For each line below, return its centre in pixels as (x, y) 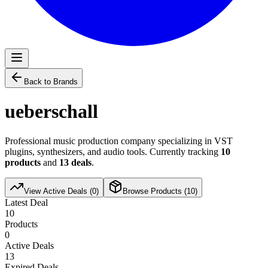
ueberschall (51, 112)
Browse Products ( (155, 191)
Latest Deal (26, 202)
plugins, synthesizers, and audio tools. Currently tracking (113, 151)
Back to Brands (51, 82)
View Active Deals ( (58, 191)
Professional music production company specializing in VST (119, 141)
